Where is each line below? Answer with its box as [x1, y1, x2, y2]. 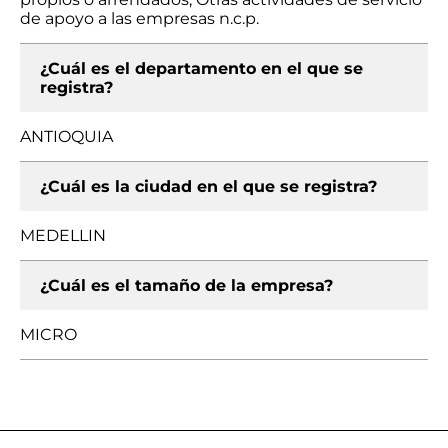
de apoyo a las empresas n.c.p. [20, 9, 259, 28]
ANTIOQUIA [20, 127, 113, 146]
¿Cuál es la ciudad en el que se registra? [40, 177, 377, 196]
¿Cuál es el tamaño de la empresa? [40, 276, 333, 295]
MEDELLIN [20, 226, 106, 245]
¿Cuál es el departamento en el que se [40, 59, 363, 78]
